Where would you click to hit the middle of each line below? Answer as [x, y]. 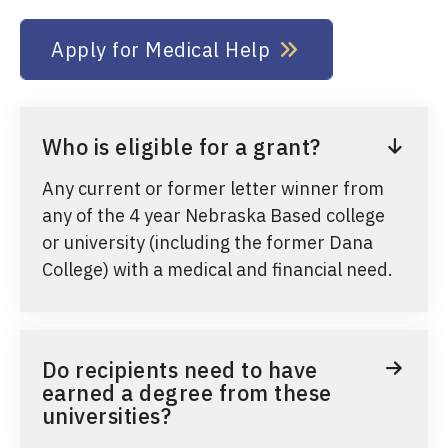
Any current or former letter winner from [212, 188]
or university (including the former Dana [207, 242]
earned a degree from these [186, 392]
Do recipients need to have [179, 369]
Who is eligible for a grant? [181, 146]
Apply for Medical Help [160, 49]
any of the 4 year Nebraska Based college [213, 215]
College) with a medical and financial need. [217, 269]
